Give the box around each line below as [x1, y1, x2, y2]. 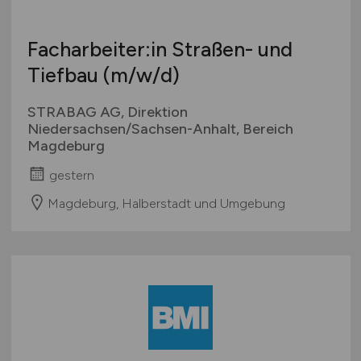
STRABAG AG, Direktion [27, 103, 188, 122]
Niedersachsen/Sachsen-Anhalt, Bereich [27, 120, 293, 139]
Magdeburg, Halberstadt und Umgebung [47, 195, 285, 211]
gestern [48, 167, 94, 183]
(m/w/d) [102, 63, 180, 88]
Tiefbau [27, 63, 103, 88]
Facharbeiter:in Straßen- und [27, 37, 293, 62]
